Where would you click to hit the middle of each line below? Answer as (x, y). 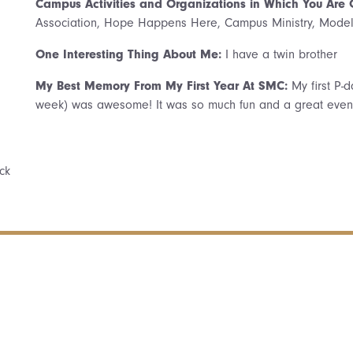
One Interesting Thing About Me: (130, 54)
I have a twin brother (281, 54)
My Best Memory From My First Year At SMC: (163, 86)
